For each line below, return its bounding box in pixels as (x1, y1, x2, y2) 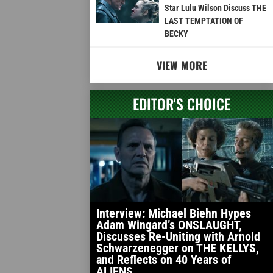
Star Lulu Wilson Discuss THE (164, 3, 266, 13)
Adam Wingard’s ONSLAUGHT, (96, 218, 242, 233)
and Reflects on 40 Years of (96, 252, 232, 268)
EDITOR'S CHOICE (133, 93, 230, 115)
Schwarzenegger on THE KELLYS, (96, 241, 259, 256)
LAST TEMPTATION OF (164, 16, 243, 26)
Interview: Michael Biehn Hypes (96, 206, 251, 221)
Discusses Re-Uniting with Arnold (96, 229, 260, 244)
